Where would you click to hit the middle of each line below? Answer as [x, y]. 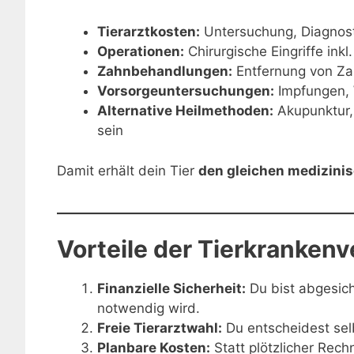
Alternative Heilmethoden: [185, 111]
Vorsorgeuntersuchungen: [186, 91]
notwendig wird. [149, 309]
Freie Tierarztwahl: [160, 328]
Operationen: [141, 52]
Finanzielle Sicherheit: [171, 289]
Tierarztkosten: [149, 32]
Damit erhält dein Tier [128, 170]
